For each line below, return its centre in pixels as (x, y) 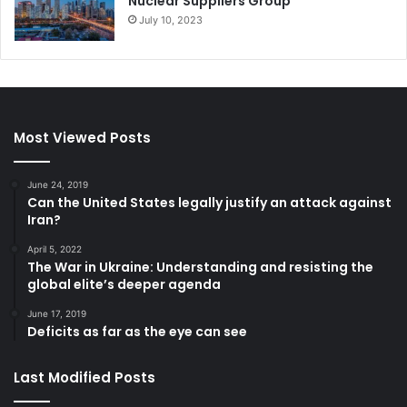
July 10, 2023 (171, 20)
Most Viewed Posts (82, 137)
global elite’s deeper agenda (124, 284)
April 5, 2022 (55, 248)
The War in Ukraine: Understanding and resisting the (200, 267)
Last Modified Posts (84, 377)
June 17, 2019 (57, 313)
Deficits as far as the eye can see (137, 331)
